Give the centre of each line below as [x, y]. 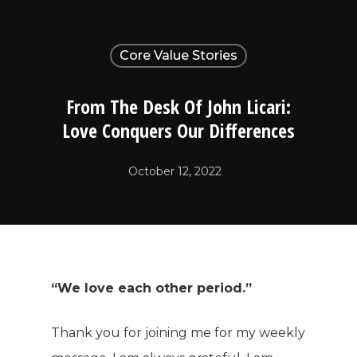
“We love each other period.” [151, 288]
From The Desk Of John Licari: [178, 106]
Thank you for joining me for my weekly [178, 333]
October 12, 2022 [175, 171]
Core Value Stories [178, 55]
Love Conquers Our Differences [178, 130]
